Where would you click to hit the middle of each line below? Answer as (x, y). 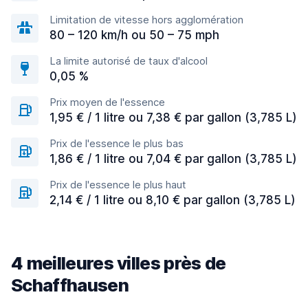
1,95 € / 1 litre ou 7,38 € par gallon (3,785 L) (173, 118)
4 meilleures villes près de (119, 263)
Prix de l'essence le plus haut (118, 185)
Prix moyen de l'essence (107, 102)
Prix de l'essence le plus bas (117, 143)
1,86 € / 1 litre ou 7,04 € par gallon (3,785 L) (173, 159)
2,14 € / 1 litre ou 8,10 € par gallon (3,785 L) (173, 200)
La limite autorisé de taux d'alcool (129, 61)
